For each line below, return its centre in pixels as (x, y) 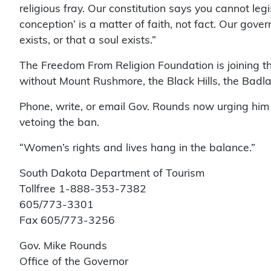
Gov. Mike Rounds (63, 246)
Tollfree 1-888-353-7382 (83, 189)
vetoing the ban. (59, 122)
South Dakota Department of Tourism (112, 173)
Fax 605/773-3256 (67, 220)
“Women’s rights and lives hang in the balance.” (137, 148)
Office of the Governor (74, 261)
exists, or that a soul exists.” (88, 40)
